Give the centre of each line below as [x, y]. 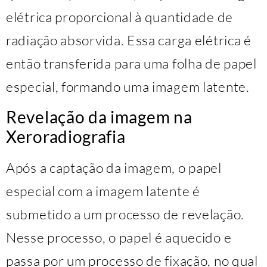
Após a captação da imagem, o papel [114, 167]
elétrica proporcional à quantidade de [119, 17]
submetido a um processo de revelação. [125, 214]
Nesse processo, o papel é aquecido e [119, 237]
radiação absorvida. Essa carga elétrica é [129, 40]
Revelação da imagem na [99, 117]
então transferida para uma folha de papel [131, 63]
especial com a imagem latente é [103, 190]
